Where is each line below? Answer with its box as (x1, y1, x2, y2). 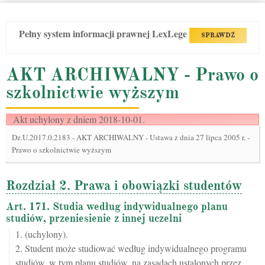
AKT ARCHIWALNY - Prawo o (6, 63, 258, 86)
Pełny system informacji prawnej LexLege (18, 27, 189, 41)
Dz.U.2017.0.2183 (12, 132, 72, 143)
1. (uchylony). (15, 228, 68, 241)
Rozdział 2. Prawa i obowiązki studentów (6, 177, 242, 194)
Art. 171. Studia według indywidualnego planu (6, 200, 228, 214)
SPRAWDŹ (201, 31, 235, 40)
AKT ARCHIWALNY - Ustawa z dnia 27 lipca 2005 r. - (76, 132, 250, 143)
